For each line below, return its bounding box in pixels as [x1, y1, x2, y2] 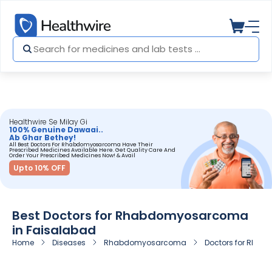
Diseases [52, 237, 86, 248]
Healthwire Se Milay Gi [9, 117, 87, 127]
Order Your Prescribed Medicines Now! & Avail [9, 152, 135, 159]
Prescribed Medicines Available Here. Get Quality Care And [9, 146, 175, 154]
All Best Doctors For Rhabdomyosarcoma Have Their [9, 141, 153, 148]
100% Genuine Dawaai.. [9, 124, 103, 135]
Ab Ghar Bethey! [9, 132, 76, 143]
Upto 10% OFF [13, 162, 66, 173]
